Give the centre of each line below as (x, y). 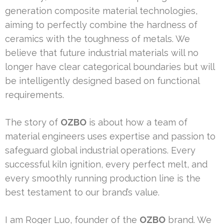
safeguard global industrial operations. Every (100, 150)
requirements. (34, 95)
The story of (33, 122)
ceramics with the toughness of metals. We (97, 39)
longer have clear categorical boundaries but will (110, 67)
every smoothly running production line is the (103, 178)
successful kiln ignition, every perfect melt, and (106, 164)
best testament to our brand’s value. (82, 192)
